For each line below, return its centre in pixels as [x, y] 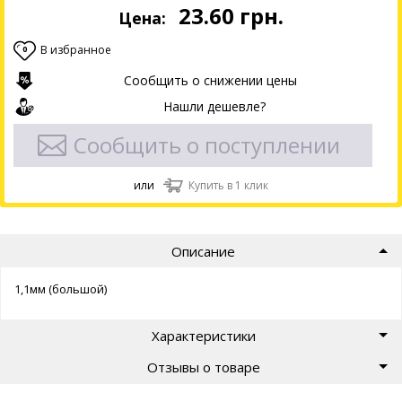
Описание [203, 251]
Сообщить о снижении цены [210, 80]
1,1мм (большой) [61, 288]
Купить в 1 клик [228, 185]
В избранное [76, 50]
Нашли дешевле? [214, 106]
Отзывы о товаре [203, 367]
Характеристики [203, 335]
